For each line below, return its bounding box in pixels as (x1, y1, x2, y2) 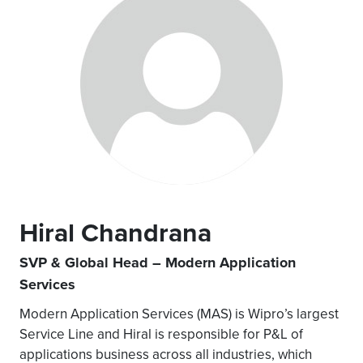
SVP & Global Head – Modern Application (19, 252, 296, 273)
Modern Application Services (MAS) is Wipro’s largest (19, 304, 339, 323)
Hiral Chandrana (19, 213, 211, 252)
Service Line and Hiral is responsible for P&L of (19, 324, 303, 344)
